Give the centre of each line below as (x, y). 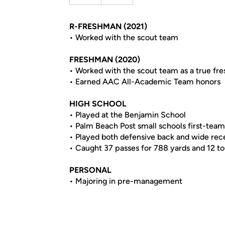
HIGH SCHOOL (98, 104)
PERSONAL (90, 170)
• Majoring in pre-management (126, 181)
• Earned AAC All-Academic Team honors (145, 82)
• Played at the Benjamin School (128, 115)
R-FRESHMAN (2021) (108, 26)
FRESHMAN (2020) (105, 60)
